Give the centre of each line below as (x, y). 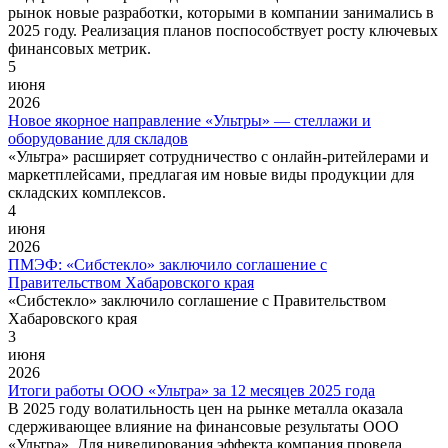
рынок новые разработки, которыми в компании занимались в (221, 12)
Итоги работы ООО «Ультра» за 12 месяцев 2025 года (191, 390)
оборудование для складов (98, 138)
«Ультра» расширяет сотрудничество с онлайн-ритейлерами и (218, 156)
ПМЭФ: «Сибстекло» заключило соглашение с (167, 264)
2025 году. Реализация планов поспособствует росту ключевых (223, 30)
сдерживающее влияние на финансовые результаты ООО (203, 426)
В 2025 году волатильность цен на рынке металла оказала (205, 408)
